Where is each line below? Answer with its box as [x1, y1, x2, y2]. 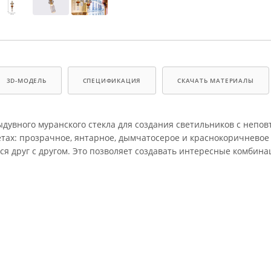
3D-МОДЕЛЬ [6, 76, 47, 85]
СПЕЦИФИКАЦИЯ [82, 76, 142, 85]
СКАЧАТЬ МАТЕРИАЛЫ [177, 76, 254, 85]
